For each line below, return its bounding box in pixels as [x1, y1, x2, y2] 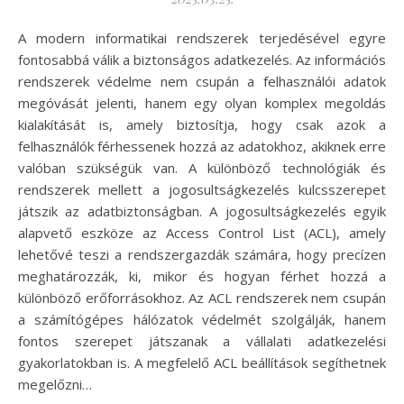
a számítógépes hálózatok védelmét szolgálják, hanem [18, 310, 386, 329]
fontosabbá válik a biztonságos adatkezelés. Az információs [18, 50, 386, 69]
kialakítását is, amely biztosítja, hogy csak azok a [18, 115, 386, 134]
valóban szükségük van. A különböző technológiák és [18, 159, 386, 178]
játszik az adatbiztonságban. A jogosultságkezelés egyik [18, 202, 386, 221]
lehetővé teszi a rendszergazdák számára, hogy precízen [18, 245, 386, 264]
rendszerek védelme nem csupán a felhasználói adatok [18, 72, 386, 91]
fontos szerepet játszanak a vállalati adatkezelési [18, 332, 386, 351]
